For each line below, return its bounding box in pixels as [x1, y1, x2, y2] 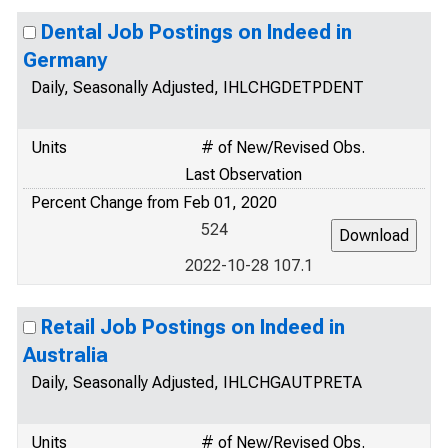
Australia [23, 343, 108, 367]
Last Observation [185, 165, 302, 184]
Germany [23, 48, 107, 72]
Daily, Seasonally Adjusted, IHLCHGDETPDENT [31, 78, 364, 97]
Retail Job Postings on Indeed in [41, 315, 345, 339]
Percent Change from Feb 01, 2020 [31, 193, 277, 212]
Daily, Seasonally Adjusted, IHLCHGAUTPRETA [31, 373, 362, 392]
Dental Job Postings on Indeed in [41, 20, 352, 44]
